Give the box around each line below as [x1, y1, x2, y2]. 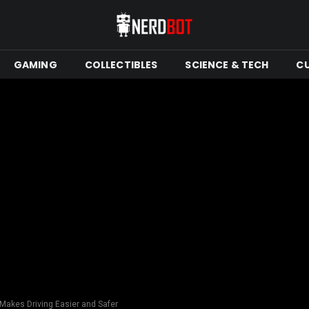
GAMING [13, 57, 57, 72]
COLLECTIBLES [84, 57, 158, 72]
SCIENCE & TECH [185, 57, 269, 72]
